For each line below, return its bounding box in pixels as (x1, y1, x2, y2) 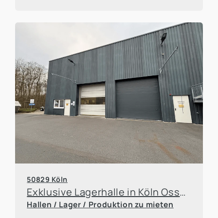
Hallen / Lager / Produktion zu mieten (27, 199, 174, 210)
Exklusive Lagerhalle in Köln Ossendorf (180, 185, 186, 199)
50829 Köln (27, 174, 68, 184)
